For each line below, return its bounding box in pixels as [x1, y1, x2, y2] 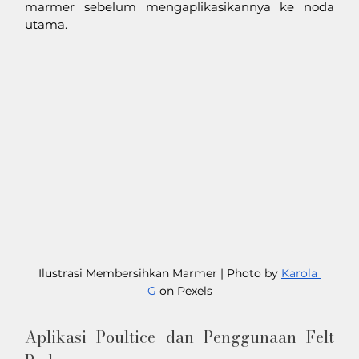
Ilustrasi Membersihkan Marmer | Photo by [38, 266, 281, 281]
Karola [281, 266, 321, 281]
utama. [25, 16, 68, 32]
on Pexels [155, 284, 212, 299]
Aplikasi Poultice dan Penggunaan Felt [25, 325, 334, 350]
